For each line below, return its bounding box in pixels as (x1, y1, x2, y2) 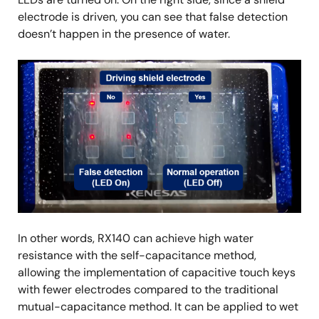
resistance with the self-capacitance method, (18, 248, 256, 263)
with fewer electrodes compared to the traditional (18, 282, 278, 298)
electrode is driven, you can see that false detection (18, 9, 288, 25)
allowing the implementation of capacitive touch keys (18, 265, 296, 281)
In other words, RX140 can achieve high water (18, 231, 253, 246)
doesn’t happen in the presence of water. (18, 26, 230, 42)
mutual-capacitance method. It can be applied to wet (18, 299, 298, 315)
